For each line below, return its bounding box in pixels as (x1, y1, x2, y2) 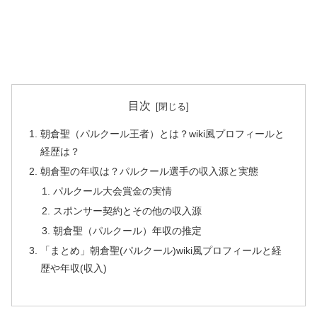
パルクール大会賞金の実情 (52, 185, 172, 197)
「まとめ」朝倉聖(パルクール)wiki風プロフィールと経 (40, 244, 282, 256)
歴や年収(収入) (40, 262, 108, 274)
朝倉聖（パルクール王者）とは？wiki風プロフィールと (40, 128, 285, 140)
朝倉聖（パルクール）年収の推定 (52, 224, 202, 236)
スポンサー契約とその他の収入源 (52, 205, 202, 217)
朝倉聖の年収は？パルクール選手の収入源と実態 (40, 166, 259, 178)
